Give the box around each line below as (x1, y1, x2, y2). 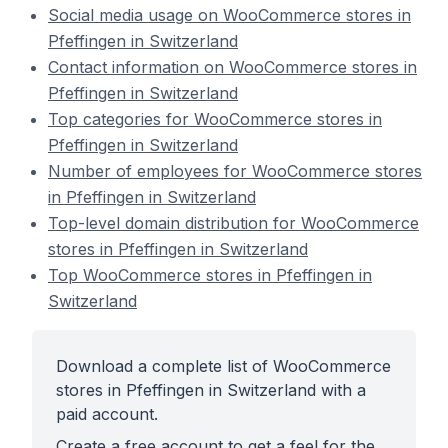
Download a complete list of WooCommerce (56, 356, 391, 376)
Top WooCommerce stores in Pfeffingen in (48, 265, 372, 285)
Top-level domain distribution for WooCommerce (48, 213, 419, 233)
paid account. (56, 404, 158, 424)
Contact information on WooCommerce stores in (48, 57, 417, 77)
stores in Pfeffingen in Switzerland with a (56, 380, 366, 400)
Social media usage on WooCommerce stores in (48, 5, 411, 25)
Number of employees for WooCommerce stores (48, 161, 422, 181)
